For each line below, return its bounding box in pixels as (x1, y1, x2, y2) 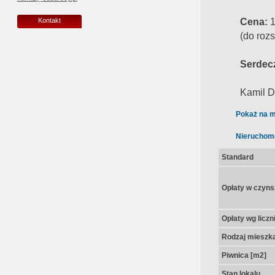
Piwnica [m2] (221, 251, 266, 260)
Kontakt (37, 17, 61, 25)
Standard (221, 153, 254, 161)
